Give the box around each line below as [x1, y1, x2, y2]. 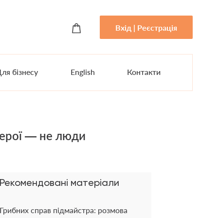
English [70, 67, 95, 76]
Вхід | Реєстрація [115, 22, 177, 32]
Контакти [127, 67, 161, 76]
